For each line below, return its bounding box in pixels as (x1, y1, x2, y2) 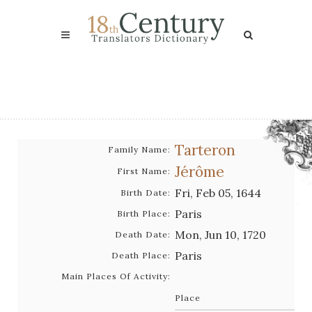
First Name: (117, 166, 171, 176)
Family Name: (108, 144, 171, 155)
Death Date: (115, 229, 171, 240)
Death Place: (111, 250, 171, 260)
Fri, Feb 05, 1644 (175, 186, 261, 200)
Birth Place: (117, 208, 171, 219)
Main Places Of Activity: (61, 271, 171, 281)
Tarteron (175, 141, 235, 159)
